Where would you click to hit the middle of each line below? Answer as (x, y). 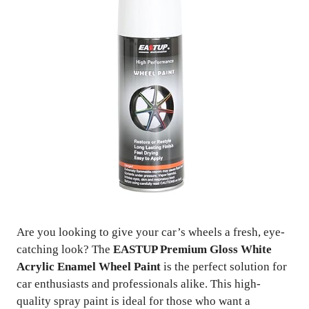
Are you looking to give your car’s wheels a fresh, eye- (151, 232)
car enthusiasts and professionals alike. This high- (139, 284)
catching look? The (65, 249)
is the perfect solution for (224, 267)
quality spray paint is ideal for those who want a (133, 301)
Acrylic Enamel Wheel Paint (89, 267)
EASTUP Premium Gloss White (192, 249)
